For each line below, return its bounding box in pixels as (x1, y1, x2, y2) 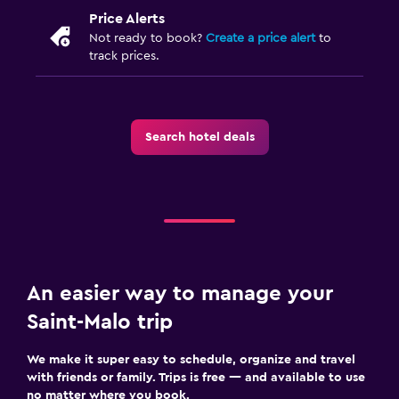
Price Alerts (89, 11, 165, 26)
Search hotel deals (144, 130, 255, 143)
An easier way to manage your (27, 282, 333, 305)
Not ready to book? (89, 31, 206, 45)
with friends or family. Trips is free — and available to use (27, 370, 365, 384)
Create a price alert (206, 31, 315, 45)
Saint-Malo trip (27, 311, 173, 333)
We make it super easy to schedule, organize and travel (27, 353, 355, 366)
